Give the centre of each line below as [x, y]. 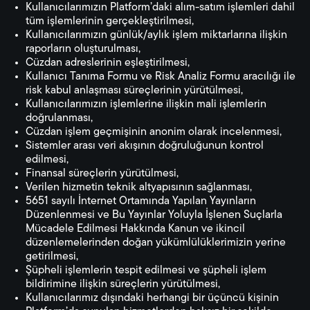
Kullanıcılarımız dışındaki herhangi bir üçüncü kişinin [152, 298]
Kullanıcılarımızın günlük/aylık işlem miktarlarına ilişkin [156, 35]
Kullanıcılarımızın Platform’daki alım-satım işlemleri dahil [160, 8]
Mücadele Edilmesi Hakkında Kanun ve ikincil [135, 229]
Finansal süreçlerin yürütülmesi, [102, 174]
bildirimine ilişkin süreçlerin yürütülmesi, [123, 284]
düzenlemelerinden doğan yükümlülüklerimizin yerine [156, 243]
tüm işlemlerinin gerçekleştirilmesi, [110, 21]
